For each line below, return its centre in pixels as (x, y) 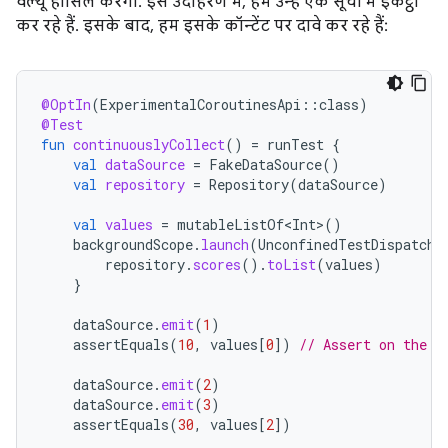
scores (217, 264)
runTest (295, 144)
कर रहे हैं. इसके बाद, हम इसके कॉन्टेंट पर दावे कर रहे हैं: (202, 25)
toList (291, 264)
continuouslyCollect (149, 144)
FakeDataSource (265, 164)
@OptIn (66, 104)
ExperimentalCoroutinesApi (200, 104)
